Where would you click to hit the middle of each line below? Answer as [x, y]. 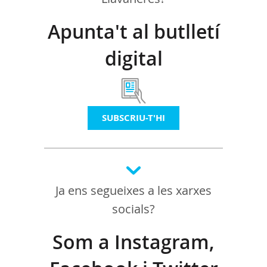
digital [133, 58]
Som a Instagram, [133, 242]
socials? [133, 209]
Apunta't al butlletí [133, 32]
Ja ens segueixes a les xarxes [133, 190]
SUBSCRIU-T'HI [133, 118]
